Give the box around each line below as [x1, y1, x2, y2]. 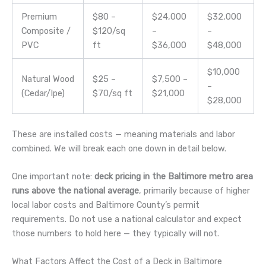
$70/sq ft [92, 87, 132, 99]
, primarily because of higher [139, 185, 250, 197]
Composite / [21, 25, 71, 36]
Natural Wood [21, 73, 74, 84]
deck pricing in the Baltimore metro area [94, 171, 253, 182]
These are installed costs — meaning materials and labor [12, 128, 235, 140]
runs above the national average [12, 185, 139, 197]
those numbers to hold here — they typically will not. [12, 228, 219, 239]
